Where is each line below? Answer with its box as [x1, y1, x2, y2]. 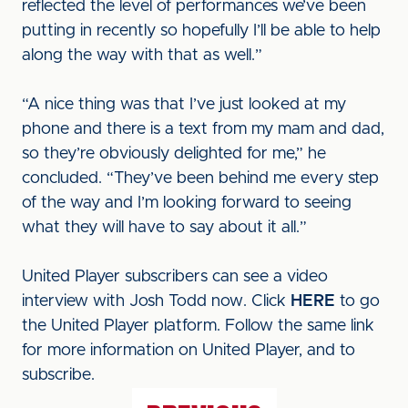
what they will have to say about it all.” [22, 219, 307, 236]
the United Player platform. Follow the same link [22, 318, 374, 334]
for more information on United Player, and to [22, 342, 355, 359]
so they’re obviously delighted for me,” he [22, 146, 326, 162]
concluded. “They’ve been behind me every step [22, 170, 379, 187]
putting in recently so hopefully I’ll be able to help [22, 23, 381, 39]
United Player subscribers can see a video [22, 269, 328, 285]
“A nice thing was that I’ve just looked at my [22, 97, 346, 113]
